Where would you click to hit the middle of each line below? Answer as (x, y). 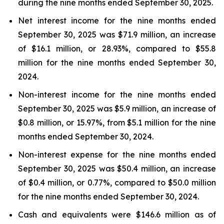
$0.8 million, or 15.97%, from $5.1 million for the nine (117, 122)
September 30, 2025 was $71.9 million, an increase (117, 34)
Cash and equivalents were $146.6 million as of (117, 214)
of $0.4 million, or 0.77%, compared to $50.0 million (117, 182)
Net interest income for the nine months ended (117, 20)
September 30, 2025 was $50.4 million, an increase (117, 168)
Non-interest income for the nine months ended (117, 94)
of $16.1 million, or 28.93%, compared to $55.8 (117, 48)
